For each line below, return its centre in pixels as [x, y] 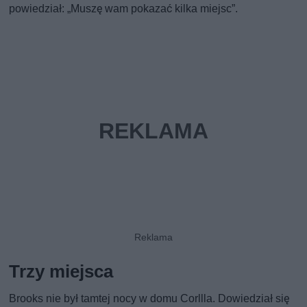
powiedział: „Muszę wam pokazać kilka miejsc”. [124, 9]
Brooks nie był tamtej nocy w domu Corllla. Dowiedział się [149, 299]
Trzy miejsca [61, 272]
